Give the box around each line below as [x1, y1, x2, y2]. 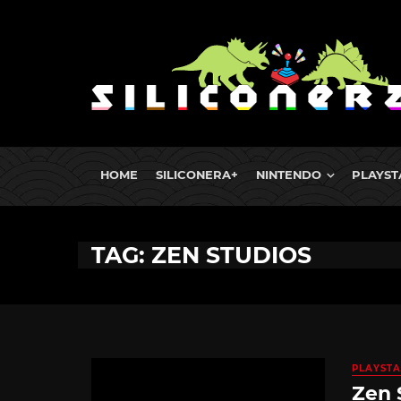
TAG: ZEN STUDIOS [91, 242, 311, 269]
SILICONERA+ [156, 167, 238, 182]
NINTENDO [256, 167, 321, 182]
